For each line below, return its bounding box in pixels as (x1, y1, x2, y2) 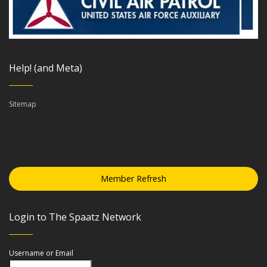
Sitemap (9, 99, 36, 110)
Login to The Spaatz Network (9, 210, 141, 224)
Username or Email (9, 248, 73, 259)
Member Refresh (101, 173, 166, 185)
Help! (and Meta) (9, 61, 82, 75)
